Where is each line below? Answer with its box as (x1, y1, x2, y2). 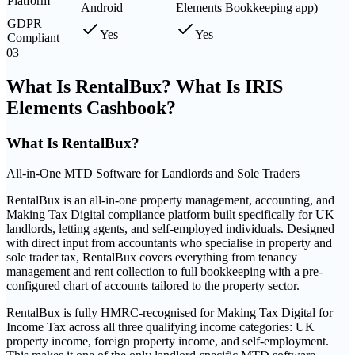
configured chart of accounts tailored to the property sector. (6, 279, 300, 293)
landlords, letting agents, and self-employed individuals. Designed (6, 222, 334, 236)
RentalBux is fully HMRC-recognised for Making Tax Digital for (6, 306, 333, 320)
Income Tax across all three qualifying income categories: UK (6, 320, 315, 334)
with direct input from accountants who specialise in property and (6, 236, 332, 250)
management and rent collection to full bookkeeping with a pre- (6, 265, 323, 279)
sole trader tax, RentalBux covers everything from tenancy (6, 250, 297, 265)
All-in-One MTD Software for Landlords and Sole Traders (6, 166, 300, 181)
